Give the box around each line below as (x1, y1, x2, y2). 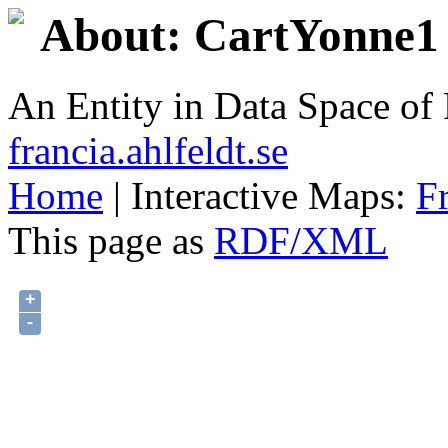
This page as (8, 219, 214, 263)
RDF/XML (214, 219, 388, 263)
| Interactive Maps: (103, 174, 416, 218)
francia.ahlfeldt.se (8, 129, 288, 173)
